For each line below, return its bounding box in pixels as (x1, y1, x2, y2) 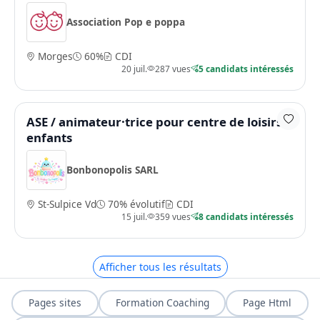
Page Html (243, 296, 292, 310)
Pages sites (28, 296, 81, 310)
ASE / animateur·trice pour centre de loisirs (26, 113, 282, 130)
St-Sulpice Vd (35, 196, 96, 211)
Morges (35, 49, 73, 63)
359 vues (155, 210, 191, 222)
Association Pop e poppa (66, 15, 185, 29)
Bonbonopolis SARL (66, 163, 159, 177)
